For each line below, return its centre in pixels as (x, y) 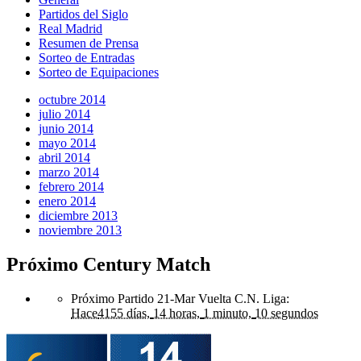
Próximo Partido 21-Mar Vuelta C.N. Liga (178, 298)
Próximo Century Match (108, 264)
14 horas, (176, 313)
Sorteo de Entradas (87, 57)
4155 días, (124, 313)
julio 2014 (64, 114)
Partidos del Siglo (83, 14)
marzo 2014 (69, 172)
